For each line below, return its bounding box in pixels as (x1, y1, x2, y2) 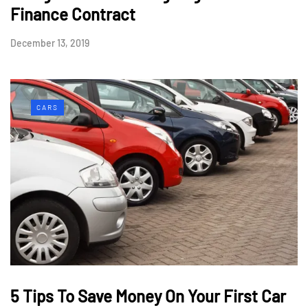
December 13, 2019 (10, 37, 89, 49)
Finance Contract (10, 4, 135, 25)
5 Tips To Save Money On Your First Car (10, 286, 286, 307)
